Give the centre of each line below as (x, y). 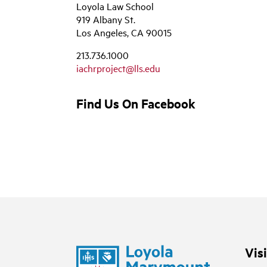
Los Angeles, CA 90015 (124, 32)
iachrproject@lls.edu (118, 68)
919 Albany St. (106, 19)
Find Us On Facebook (136, 103)
